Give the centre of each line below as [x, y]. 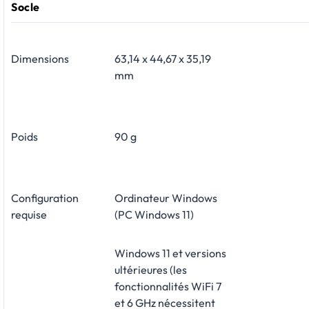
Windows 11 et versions [170, 253]
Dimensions [40, 59]
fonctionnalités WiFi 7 [168, 287]
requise [29, 215]
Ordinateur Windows [166, 198]
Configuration [45, 198]
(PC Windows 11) [154, 215]
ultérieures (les [151, 270]
